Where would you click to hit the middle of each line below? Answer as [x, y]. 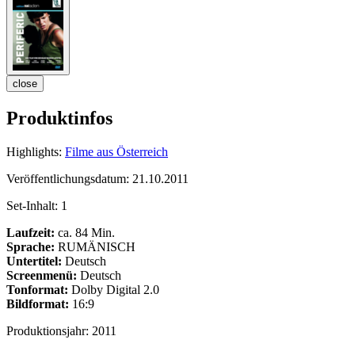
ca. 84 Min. [85, 232]
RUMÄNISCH [95, 246]
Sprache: [31, 246]
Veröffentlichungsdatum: [69, 178]
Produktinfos [59, 118]
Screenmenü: [42, 275]
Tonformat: [37, 289]
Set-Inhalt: [34, 205]
